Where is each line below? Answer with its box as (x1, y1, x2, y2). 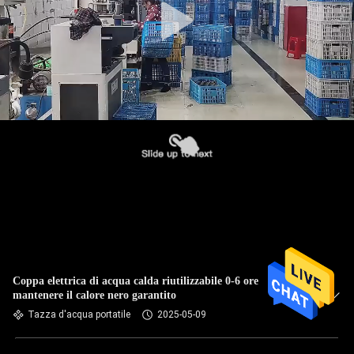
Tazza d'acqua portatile (28, 309, 130, 320)
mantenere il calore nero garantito (13, 289, 176, 301)
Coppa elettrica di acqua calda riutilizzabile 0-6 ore (13, 275, 258, 287)
